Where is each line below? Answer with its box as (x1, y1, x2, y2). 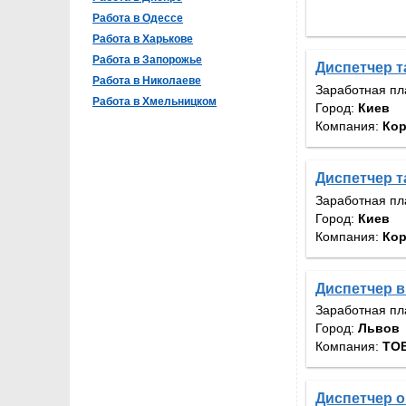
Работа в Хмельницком (92, 95, 217, 108)
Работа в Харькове (92, 33, 193, 45)
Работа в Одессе (92, 12, 183, 24)
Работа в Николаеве (92, 74, 201, 87)
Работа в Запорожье (92, 53, 202, 66)
